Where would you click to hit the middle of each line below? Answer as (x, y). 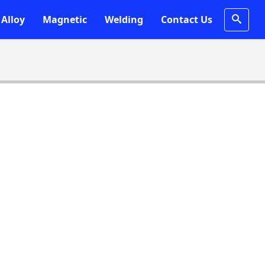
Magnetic (65, 20)
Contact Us (187, 20)
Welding (124, 20)
